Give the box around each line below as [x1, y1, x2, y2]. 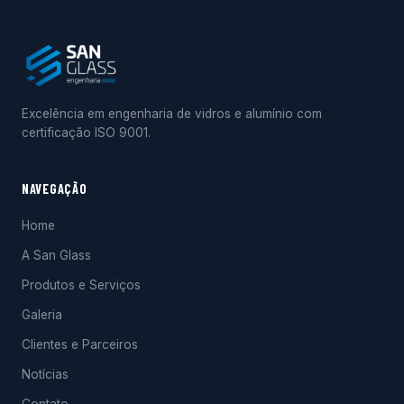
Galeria [22, 308, 62, 322]
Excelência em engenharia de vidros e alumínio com [22, 106, 322, 121]
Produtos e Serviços [22, 278, 141, 292]
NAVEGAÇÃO [22, 181, 87, 197]
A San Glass [22, 248, 91, 262]
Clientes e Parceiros [22, 337, 138, 352]
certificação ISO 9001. [22, 125, 151, 140]
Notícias [22, 367, 69, 381]
